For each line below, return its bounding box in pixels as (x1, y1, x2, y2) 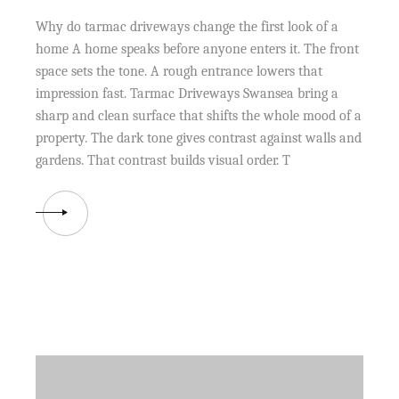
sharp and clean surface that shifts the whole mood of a (36, 107, 362, 124)
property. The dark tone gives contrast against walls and (36, 129, 362, 146)
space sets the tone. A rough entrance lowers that (36, 62, 323, 79)
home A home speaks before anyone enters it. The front (36, 40, 360, 57)
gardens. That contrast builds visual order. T (36, 151, 291, 168)
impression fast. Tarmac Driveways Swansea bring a (36, 85, 339, 102)
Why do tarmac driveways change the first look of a (36, 18, 339, 35)
